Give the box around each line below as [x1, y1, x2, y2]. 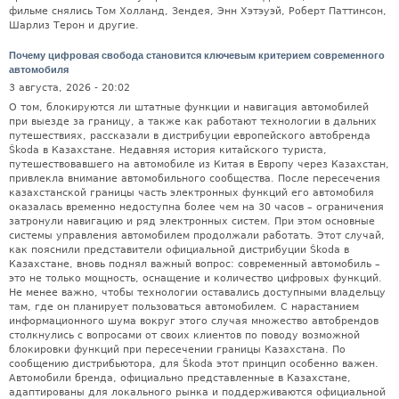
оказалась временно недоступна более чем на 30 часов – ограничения [9, 200, 384, 213]
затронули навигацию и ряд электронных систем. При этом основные [9, 215, 375, 227]
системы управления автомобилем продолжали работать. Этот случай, [9, 229, 385, 241]
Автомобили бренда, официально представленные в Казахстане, [9, 371, 351, 384]
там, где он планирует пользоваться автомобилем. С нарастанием [9, 300, 359, 313]
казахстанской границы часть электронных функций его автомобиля [9, 186, 374, 199]
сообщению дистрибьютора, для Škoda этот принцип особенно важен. [9, 357, 379, 370]
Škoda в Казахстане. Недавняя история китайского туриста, [9, 143, 327, 156]
